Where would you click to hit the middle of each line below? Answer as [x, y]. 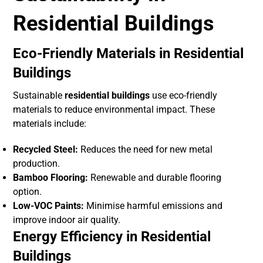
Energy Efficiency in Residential [112, 237]
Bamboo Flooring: [51, 178]
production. [37, 164]
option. [28, 192]
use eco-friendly [184, 96]
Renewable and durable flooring [155, 178]
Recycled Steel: [46, 150]
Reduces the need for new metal [146, 150]
